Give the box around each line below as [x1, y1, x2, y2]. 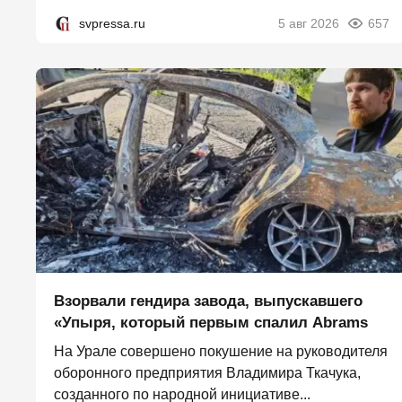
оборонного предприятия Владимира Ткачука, [54, 365, 361, 381]
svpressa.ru [79, 16, 145, 31]
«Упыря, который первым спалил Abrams [54, 314, 368, 332]
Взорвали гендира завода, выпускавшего [54, 293, 363, 310]
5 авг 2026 [278, 16, 339, 31]
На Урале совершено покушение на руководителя [54, 344, 388, 360]
